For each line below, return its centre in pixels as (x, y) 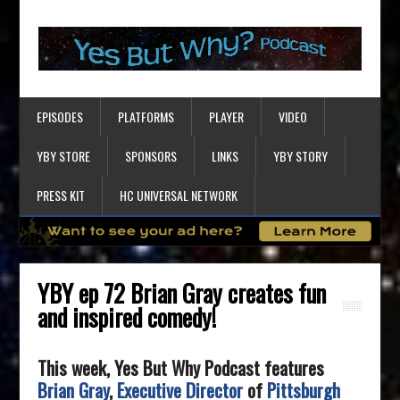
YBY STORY (301, 155)
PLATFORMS (146, 116)
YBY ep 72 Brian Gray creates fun (182, 292)
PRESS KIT (61, 195)
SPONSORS (151, 155)
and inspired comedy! (127, 317)
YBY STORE (64, 155)
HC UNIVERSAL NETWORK (179, 195)
